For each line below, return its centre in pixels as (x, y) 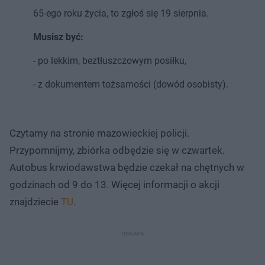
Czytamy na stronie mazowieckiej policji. (99, 133)
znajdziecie (35, 201)
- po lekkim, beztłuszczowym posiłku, (110, 60)
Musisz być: (58, 37)
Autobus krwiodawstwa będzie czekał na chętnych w (127, 167)
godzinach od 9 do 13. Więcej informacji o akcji (114, 184)
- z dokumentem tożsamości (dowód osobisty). (131, 84)
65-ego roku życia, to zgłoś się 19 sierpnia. (121, 13)
